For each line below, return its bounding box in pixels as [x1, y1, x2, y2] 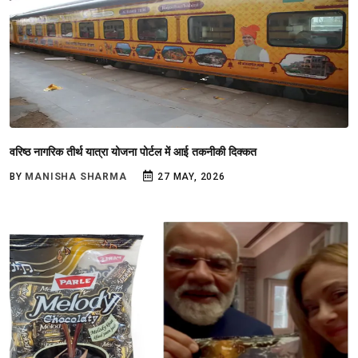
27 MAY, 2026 [154, 171, 225, 182]
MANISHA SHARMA [25, 171, 127, 182]
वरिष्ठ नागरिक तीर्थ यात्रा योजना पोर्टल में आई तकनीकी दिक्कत [10, 145, 257, 158]
